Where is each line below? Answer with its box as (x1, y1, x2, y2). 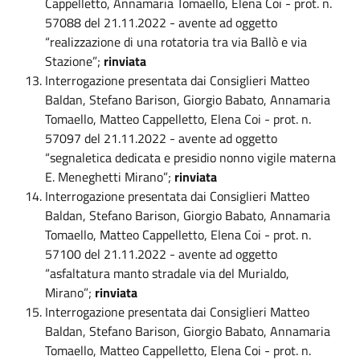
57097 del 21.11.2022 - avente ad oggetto (45, 128, 277, 148)
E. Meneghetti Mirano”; (45, 166, 174, 186)
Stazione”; (45, 51, 104, 71)
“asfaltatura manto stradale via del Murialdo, (45, 263, 289, 283)
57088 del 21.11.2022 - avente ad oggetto (45, 12, 277, 32)
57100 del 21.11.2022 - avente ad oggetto (45, 243, 277, 264)
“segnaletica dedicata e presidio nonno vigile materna (45, 147, 336, 167)
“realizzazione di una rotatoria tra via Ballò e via (45, 31, 307, 51)
